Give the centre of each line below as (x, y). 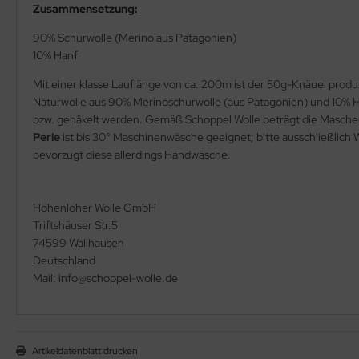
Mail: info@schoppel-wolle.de (105, 278)
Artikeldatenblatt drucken (85, 351)
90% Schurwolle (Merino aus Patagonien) (135, 37)
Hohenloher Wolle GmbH (95, 207)
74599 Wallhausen (79, 242)
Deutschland (64, 260)
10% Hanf (55, 55)
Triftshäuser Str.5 (75, 225)
